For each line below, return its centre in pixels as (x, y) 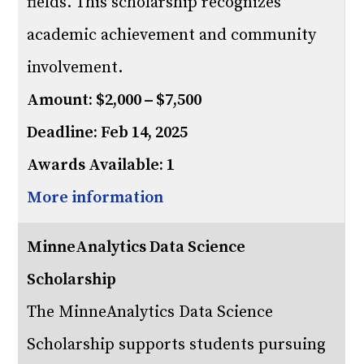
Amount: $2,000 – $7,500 (115, 100)
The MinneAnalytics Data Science (150, 312)
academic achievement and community (172, 35)
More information (95, 198)
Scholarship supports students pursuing (177, 345)
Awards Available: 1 (101, 165)
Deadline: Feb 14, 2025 (108, 133)
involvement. (75, 68)
